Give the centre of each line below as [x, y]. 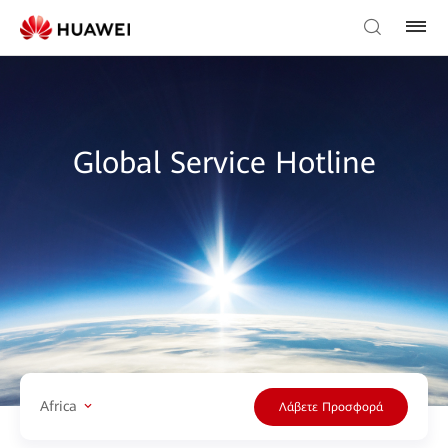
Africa [58, 405]
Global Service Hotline [224, 162]
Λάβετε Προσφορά [331, 406]
